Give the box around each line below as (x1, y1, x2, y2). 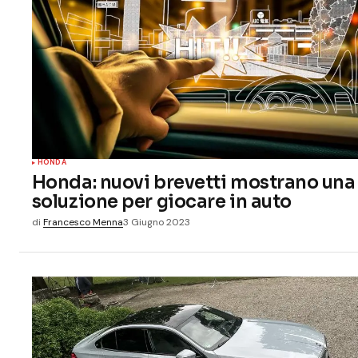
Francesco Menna (42, 215, 123, 229)
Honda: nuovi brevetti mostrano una (31, 170, 356, 193)
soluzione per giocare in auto (31, 189, 292, 213)
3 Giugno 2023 (122, 215, 190, 229)
